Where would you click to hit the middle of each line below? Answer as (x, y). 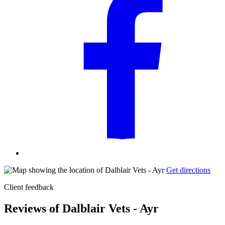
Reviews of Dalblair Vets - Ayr (81, 208)
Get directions (188, 170)
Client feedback (29, 187)
